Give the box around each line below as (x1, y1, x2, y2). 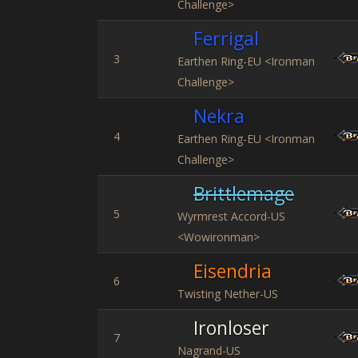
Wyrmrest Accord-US (177, 209, 285, 224)
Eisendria (193, 258, 272, 284)
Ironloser (193, 315, 269, 340)
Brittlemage (193, 181, 294, 206)
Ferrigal (193, 26, 259, 51)
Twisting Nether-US (177, 286, 278, 301)
